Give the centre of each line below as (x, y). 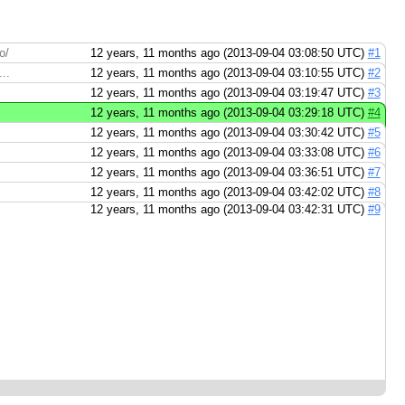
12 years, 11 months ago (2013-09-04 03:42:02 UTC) (229, 193)
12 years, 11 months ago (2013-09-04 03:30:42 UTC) (229, 133)
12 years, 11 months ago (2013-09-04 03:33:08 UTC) (229, 153)
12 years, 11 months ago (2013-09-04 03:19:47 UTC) (229, 93)
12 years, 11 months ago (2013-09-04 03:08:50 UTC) (229, 53)
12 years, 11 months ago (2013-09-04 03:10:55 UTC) (229, 73)
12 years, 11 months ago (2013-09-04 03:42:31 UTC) (229, 210)
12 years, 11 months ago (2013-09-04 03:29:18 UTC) (229, 113)
